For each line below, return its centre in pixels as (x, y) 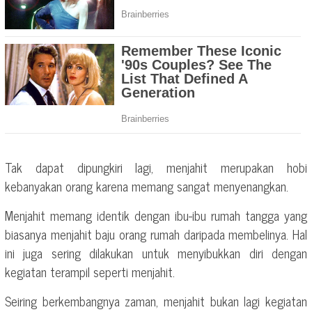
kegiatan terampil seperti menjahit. (90, 271)
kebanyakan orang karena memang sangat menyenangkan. (147, 186)
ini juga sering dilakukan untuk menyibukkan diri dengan (156, 252)
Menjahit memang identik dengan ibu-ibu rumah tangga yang (156, 215)
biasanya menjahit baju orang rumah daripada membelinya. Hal (156, 234)
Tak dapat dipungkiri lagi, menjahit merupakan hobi (156, 167)
